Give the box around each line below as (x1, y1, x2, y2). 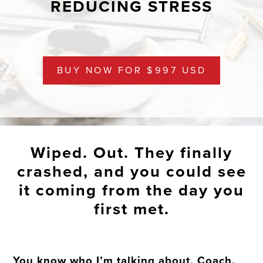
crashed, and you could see (16, 162, 247, 182)
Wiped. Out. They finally (31, 143, 232, 163)
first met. (93, 200, 170, 220)
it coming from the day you (19, 181, 244, 201)
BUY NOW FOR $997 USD (56, 65, 207, 77)
